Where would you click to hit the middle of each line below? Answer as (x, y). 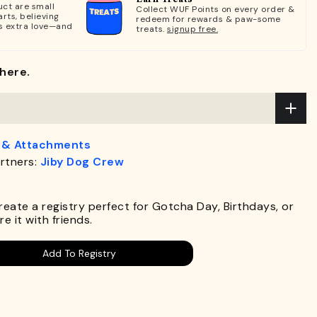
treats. (151, 29)
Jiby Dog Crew (82, 161)
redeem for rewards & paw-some (208, 19)
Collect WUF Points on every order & (215, 9)
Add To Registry (79, 253)
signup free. (192, 29)
